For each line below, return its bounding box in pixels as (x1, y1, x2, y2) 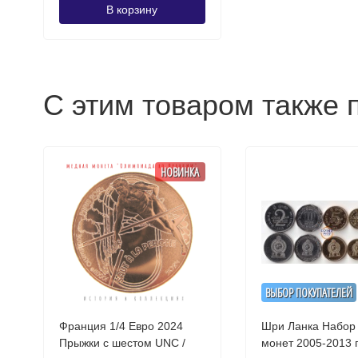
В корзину (106, 3, 157, 16)
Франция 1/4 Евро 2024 (58, 320, 183, 332)
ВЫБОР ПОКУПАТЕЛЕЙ (265, 284, 352, 300)
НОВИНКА (161, 163, 200, 180)
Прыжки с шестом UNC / (58, 336, 185, 349)
